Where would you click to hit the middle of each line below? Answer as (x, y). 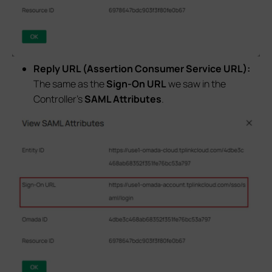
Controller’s (59, 99)
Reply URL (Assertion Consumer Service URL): (142, 68)
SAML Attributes (123, 99)
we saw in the (196, 83)
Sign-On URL (137, 83)
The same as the (70, 83)
